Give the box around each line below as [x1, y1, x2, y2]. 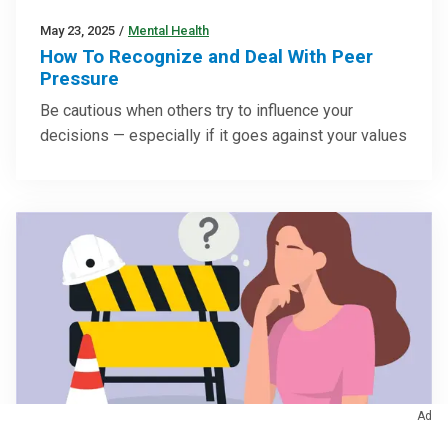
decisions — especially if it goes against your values [40, 126, 407, 146]
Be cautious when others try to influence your [40, 101, 353, 121]
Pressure [40, 67, 119, 91]
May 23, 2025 [40, 23, 115, 39]
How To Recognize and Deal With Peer [40, 45, 373, 69]
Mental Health [128, 23, 209, 39]
